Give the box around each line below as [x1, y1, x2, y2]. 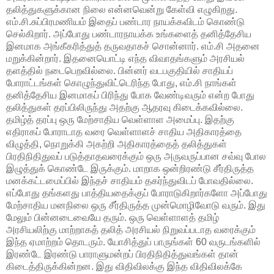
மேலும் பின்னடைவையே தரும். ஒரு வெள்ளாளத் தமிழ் [6, 212, 219, 223]
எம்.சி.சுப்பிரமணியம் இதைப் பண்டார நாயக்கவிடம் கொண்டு [6, 16, 245, 27]
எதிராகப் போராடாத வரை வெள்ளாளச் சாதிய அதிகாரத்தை [6, 126, 242, 137]
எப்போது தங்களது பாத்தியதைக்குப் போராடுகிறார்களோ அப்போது [6, 187, 267, 198]
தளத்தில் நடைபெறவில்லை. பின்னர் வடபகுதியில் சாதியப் [6, 65, 233, 76]
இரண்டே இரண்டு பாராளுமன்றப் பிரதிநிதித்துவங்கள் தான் [6, 248, 239, 259]
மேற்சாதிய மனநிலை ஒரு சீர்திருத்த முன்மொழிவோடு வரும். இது [6, 199, 265, 210]
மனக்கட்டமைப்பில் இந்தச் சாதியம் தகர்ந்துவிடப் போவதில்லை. [6, 175, 253, 186]
